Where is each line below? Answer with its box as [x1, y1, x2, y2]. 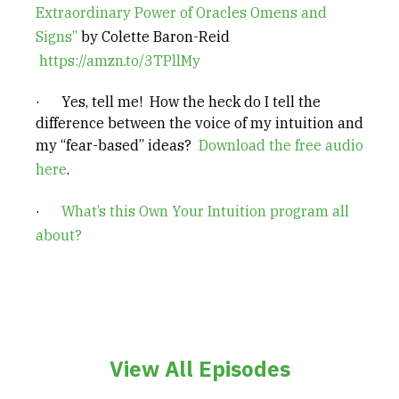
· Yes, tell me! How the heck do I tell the [36, 93, 321, 110]
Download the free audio [199, 136, 363, 154]
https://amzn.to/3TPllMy [39, 52, 200, 69]
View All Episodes [109, 354, 290, 383]
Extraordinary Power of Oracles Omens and [36, 4, 327, 21]
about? [36, 226, 82, 244]
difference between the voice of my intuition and [36, 114, 363, 132]
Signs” [36, 28, 77, 45]
